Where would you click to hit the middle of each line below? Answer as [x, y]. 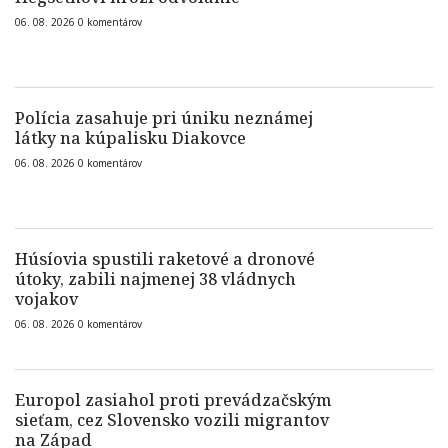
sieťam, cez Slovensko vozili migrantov [172, 420]
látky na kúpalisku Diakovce [130, 138]
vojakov [46, 299]
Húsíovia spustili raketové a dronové [165, 259]
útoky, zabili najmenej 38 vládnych [155, 279]
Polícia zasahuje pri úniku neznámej [164, 118]
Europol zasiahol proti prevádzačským [173, 400]
